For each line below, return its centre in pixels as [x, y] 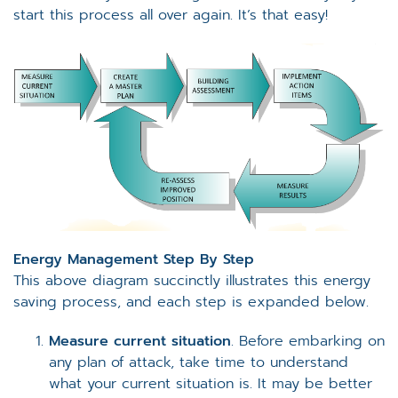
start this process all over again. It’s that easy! [171, 15]
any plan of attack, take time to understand [199, 363]
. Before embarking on [308, 342]
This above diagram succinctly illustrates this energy [192, 281]
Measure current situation [140, 342]
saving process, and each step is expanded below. [191, 302]
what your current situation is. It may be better [211, 384]
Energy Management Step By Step [134, 260]
